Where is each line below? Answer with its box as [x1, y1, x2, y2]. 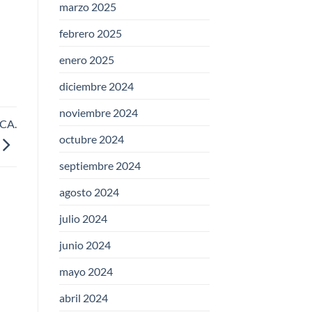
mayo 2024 [58, 265, 113, 279]
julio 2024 [58, 212, 107, 226]
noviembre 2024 [58, 106, 138, 120]
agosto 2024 [58, 185, 119, 199]
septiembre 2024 [58, 159, 141, 173]
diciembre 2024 [58, 79, 134, 93]
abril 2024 [58, 291, 108, 305]
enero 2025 [58, 53, 114, 67]
